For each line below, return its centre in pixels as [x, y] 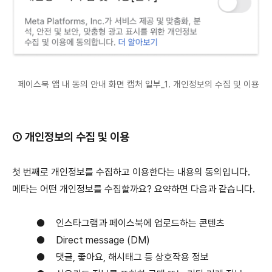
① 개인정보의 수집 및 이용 [71, 137]
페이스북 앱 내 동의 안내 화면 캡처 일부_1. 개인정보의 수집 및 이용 [136, 84]
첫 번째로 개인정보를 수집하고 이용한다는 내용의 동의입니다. [131, 172]
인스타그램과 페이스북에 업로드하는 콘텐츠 [140, 223]
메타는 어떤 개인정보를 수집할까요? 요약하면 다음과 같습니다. [134, 189]
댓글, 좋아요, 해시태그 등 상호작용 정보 [132, 257]
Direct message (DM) [103, 240]
